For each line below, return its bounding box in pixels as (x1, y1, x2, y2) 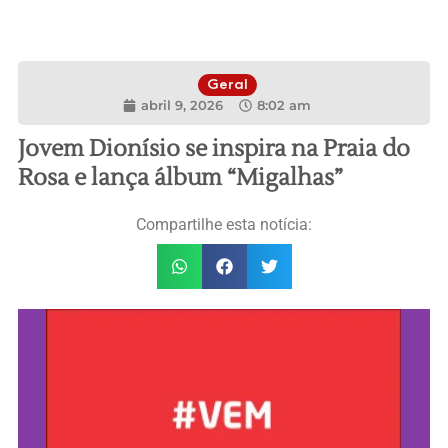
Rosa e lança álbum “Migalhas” (17, 163, 343, 193)
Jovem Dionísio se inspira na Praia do (17, 134, 410, 164)
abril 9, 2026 (140, 97, 223, 113)
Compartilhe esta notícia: (136, 215, 312, 234)
